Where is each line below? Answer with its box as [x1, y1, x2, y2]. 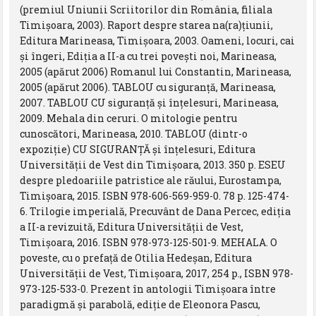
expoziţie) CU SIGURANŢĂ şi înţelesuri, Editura [20, 142, 256, 156]
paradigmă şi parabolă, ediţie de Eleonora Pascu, [20, 297, 261, 311]
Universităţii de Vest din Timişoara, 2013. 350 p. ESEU [20, 157, 286, 171]
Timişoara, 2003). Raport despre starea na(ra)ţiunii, [20, 18, 274, 32]
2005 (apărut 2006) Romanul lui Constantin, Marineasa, [20, 64, 292, 78]
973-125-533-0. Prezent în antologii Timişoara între [20, 281, 276, 296]
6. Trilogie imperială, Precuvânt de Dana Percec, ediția [20, 204, 291, 218]
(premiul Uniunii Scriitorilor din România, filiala [20, 2, 273, 16]
